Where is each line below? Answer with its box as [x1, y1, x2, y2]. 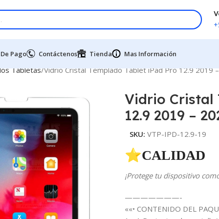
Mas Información [124, 49, 176, 58]
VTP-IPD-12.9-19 [147, 129, 206, 139]
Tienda [89, 49, 112, 58]
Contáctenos [39, 49, 77, 58]
